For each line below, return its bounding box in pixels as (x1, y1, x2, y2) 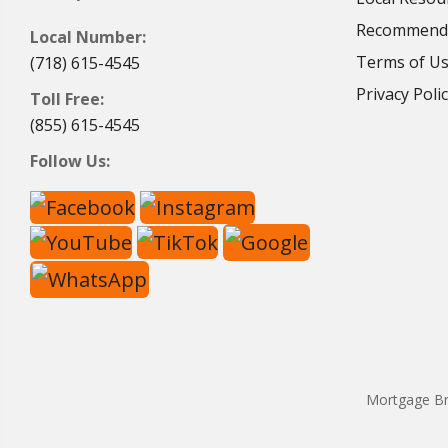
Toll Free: (30, 88, 104, 110)
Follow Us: (30, 150, 110, 172)
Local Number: (30, 26, 146, 48)
